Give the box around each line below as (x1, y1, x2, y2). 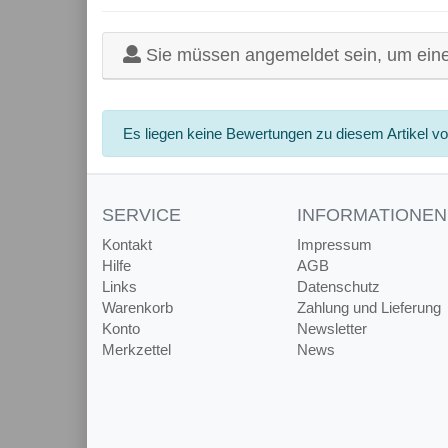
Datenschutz (297, 278, 380, 296)
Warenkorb (102, 299, 173, 317)
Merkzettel (102, 341, 171, 359)
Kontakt (102, 236, 152, 254)
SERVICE (102, 205, 181, 226)
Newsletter (297, 320, 367, 338)
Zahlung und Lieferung (297, 299, 441, 317)
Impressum (297, 236, 372, 254)
